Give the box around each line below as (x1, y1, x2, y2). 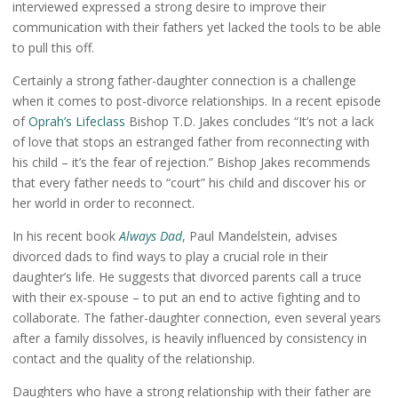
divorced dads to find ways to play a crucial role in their (12, 248, 328, 266)
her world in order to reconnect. (12, 195, 195, 212)
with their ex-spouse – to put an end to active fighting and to (12, 289, 361, 306)
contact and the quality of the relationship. (12, 350, 255, 368)
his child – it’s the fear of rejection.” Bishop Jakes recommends (12, 154, 370, 171)
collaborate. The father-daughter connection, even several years (12, 309, 381, 327)
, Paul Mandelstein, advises (182, 227, 338, 245)
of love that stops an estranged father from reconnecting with (12, 133, 370, 151)
